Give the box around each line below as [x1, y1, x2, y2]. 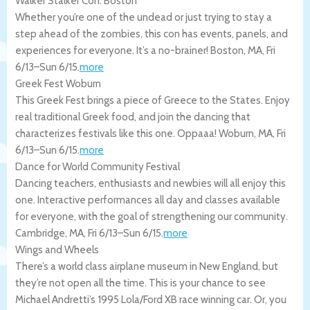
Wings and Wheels [15, 243, 99, 256]
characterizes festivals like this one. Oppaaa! [15, 127, 219, 140]
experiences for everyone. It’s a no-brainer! [15, 44, 210, 57]
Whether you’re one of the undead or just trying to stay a [15, 10, 272, 24]
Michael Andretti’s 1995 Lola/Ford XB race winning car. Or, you [15, 293, 286, 306]
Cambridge [15, 226, 65, 239]
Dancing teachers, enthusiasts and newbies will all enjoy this [15, 176, 286, 190]
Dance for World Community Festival [15, 160, 180, 173]
